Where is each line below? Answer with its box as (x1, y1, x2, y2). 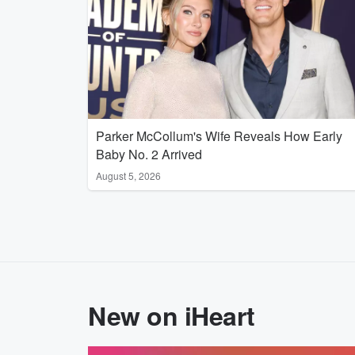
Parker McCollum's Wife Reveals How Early (96, 127, 342, 145)
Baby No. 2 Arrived (96, 145, 202, 163)
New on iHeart (88, 297, 255, 334)
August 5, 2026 (96, 169, 161, 182)
